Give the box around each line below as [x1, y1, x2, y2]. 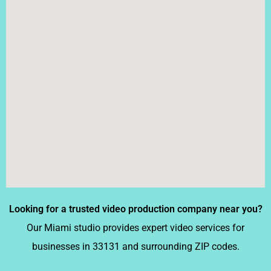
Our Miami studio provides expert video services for [27, 221, 244, 233]
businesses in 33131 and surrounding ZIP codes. [31, 240, 240, 252]
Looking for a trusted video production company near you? [8, 203, 263, 215]
